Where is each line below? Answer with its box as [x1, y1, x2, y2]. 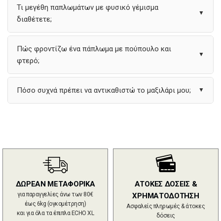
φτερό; [17, 56, 39, 65]
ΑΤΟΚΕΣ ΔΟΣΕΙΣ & [134, 179, 197, 188]
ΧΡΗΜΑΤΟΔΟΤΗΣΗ [132, 191, 199, 200]
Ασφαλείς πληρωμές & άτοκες [126, 202, 205, 210]
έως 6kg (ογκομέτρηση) [24, 200, 86, 207]
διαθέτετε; [17, 14, 52, 24]
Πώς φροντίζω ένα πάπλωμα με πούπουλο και [17, 44, 171, 53]
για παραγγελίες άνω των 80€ [17, 190, 93, 198]
